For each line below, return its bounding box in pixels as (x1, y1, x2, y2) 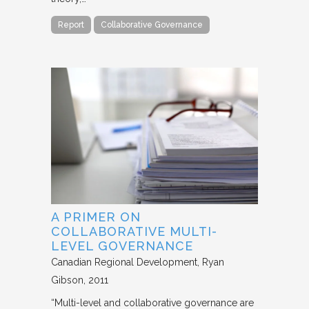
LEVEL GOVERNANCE (51, 238, 193, 253)
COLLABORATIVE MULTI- (51, 223, 217, 239)
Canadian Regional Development (51, 256, 197, 268)
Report (58, 19, 84, 30)
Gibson (51, 274, 83, 286)
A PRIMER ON (51, 209, 141, 224)
